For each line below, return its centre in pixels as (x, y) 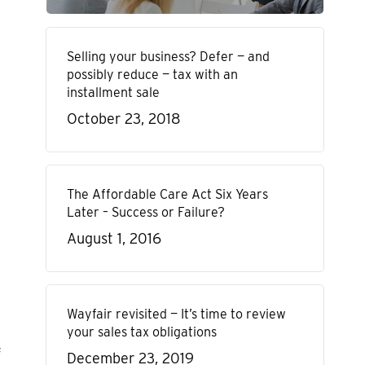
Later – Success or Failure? (145, 212)
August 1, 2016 (114, 238)
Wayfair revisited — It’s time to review (176, 314)
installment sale (113, 92)
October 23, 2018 (123, 119)
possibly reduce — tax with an (152, 75)
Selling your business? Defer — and (168, 57)
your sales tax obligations (141, 332)
